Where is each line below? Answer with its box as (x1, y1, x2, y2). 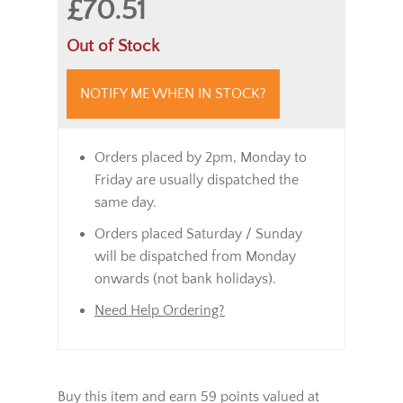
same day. (94, 193, 157, 210)
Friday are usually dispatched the (94, 171, 299, 188)
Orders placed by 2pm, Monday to (94, 148, 307, 166)
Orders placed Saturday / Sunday (94, 225, 302, 242)
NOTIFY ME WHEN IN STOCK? (80, 85, 266, 102)
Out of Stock (67, 36, 159, 56)
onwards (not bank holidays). (94, 270, 276, 287)
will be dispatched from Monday (94, 247, 296, 264)
